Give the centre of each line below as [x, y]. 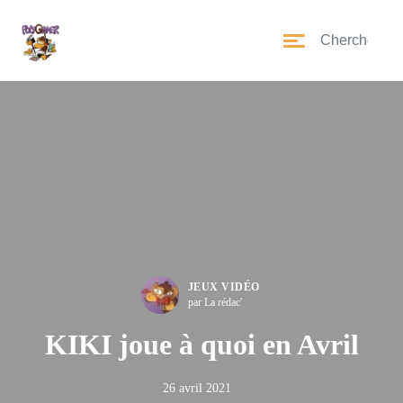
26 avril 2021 [197, 388]
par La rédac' [215, 302]
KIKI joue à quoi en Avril [201, 345]
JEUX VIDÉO [224, 287]
